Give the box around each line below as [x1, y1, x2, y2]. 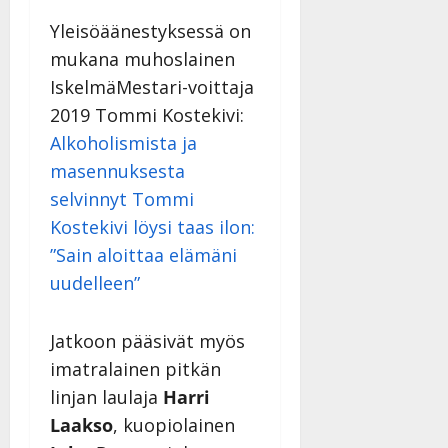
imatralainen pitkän [50, 356, 221, 381]
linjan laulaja [50, 384, 163, 409]
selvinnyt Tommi [50, 186, 194, 211]
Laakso [50, 412, 113, 437]
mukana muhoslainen [50, 46, 235, 71]
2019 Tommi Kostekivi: [50, 102, 244, 127]
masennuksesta [50, 158, 185, 183]
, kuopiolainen [113, 412, 235, 437]
